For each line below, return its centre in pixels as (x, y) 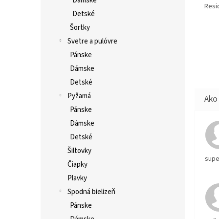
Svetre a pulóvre (92, 41)
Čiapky (77, 164)
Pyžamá (79, 96)
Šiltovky (79, 151)
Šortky (80, 28)
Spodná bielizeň (91, 192)
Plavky (77, 178)
